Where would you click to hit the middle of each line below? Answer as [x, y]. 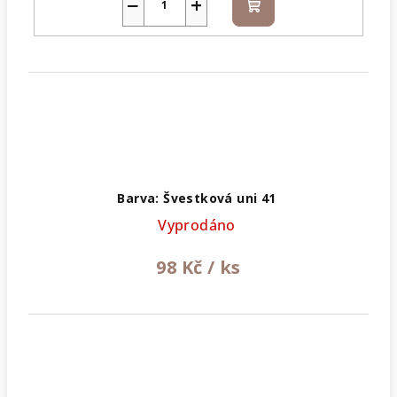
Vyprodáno [197, 226]
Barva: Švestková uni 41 [197, 198]
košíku [274, 25]
